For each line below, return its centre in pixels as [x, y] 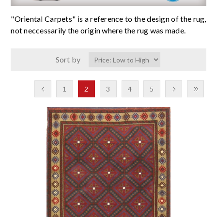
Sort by [68, 60]
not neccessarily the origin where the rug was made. [98, 30]
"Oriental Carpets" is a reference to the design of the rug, [108, 18]
